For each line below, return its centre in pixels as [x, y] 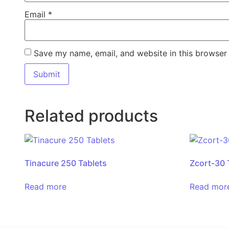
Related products [91, 116]
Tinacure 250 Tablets [66, 163]
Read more [45, 187]
